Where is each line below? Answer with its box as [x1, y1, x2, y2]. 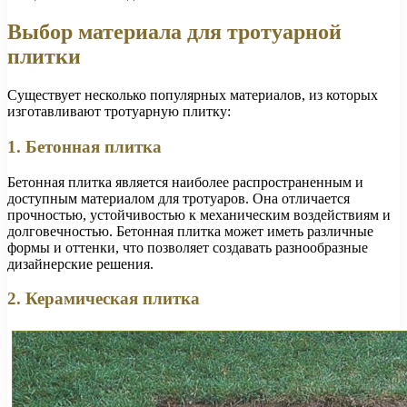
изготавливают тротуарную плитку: [7, 104, 231, 120]
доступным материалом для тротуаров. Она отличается [7, 190, 350, 206]
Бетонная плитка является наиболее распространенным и [7, 174, 363, 190]
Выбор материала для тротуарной [7, 20, 342, 45]
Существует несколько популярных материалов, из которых [7, 87, 378, 104]
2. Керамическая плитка [7, 289, 200, 309]
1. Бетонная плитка [7, 136, 162, 156]
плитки [7, 45, 81, 69]
